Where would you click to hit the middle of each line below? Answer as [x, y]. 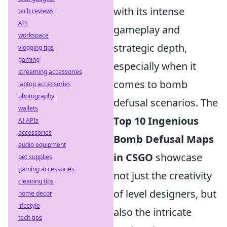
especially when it [155, 66]
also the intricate [153, 212]
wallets [28, 108]
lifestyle [29, 205]
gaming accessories [46, 169]
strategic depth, [150, 48]
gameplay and [147, 30]
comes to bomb [150, 84]
